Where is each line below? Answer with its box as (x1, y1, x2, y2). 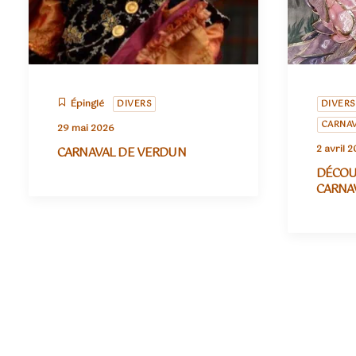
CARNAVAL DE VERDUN (57, 143, 186, 163)
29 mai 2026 (57, 121, 114, 137)
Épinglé (71, 96, 104, 112)
